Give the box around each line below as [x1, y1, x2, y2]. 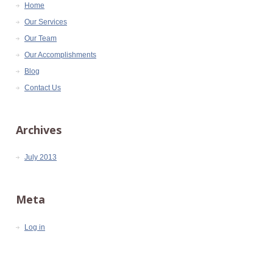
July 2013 [24, 153, 57, 162]
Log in [24, 222, 45, 232]
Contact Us [24, 83, 61, 93]
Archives [16, 122, 62, 138]
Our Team [24, 34, 57, 43]
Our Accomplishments [24, 51, 96, 60]
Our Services [24, 18, 67, 27]
